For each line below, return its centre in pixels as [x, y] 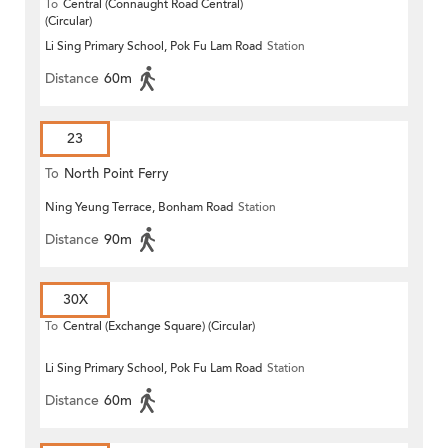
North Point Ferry [116, 174]
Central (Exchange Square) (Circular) [159, 326]
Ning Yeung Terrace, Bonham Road [139, 207]
